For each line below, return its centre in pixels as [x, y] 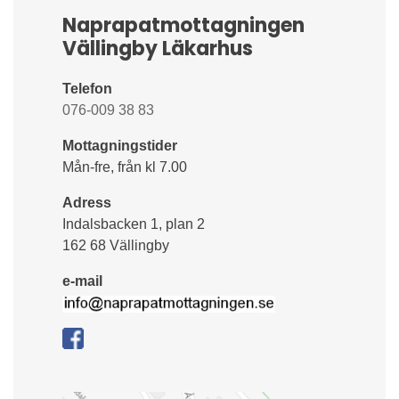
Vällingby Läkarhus [158, 49]
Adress [87, 203]
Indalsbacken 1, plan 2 [134, 224]
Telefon [89, 89]
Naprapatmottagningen [183, 26]
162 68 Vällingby [116, 246]
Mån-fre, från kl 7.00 [125, 167]
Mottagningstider [120, 146]
